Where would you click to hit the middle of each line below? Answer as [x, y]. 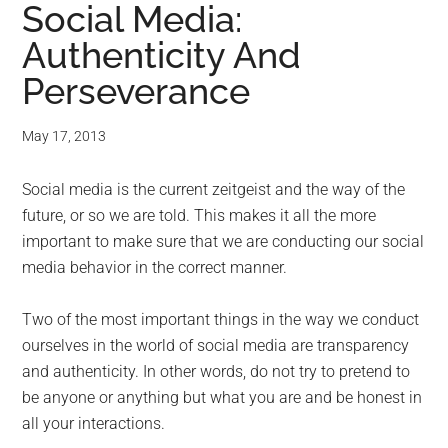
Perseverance [136, 91]
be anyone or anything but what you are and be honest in [222, 398]
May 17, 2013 [64, 136]
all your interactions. [94, 424]
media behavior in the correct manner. [155, 268]
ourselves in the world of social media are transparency [216, 346]
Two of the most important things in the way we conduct [221, 320]
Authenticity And [162, 55]
